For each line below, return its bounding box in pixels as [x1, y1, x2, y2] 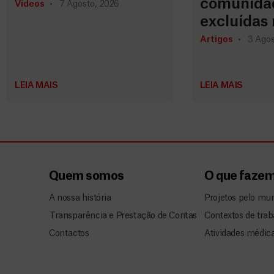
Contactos [49, 229, 89, 239]
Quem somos [49, 171, 124, 183]
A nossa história [49, 193, 111, 202]
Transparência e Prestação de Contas [49, 211, 197, 220]
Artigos [199, 35, 233, 45]
